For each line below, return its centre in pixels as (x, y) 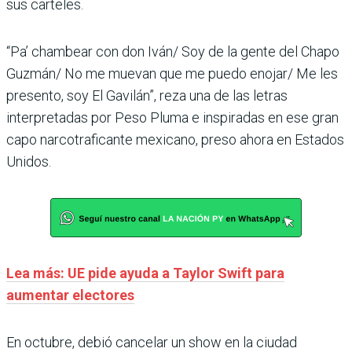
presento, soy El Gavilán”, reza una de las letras (147, 95)
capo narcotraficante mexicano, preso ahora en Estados (175, 139)
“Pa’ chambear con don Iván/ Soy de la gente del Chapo (173, 51)
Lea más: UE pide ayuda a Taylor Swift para (145, 273)
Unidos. (29, 161)
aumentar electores (70, 295)
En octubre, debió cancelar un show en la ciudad (152, 342)
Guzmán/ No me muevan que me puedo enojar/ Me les (172, 73)
